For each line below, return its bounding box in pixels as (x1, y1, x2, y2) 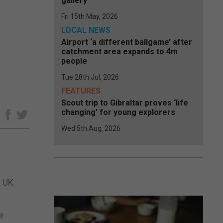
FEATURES (61, 86, 101, 96)
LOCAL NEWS (61, 25, 111, 35)
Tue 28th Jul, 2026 (61, 73, 119, 81)
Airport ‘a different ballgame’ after (61, 37, 192, 47)
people (61, 56, 87, 66)
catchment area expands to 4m (61, 47, 178, 56)
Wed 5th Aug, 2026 (61, 124, 120, 132)
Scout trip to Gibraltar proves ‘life (61, 98, 188, 108)
